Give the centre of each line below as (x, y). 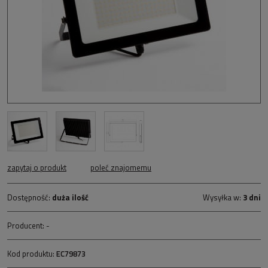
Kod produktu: (31, 254)
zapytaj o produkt (37, 168)
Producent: (27, 226)
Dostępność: (30, 198)
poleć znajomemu (121, 168)
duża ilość (70, 198)
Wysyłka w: (223, 198)
